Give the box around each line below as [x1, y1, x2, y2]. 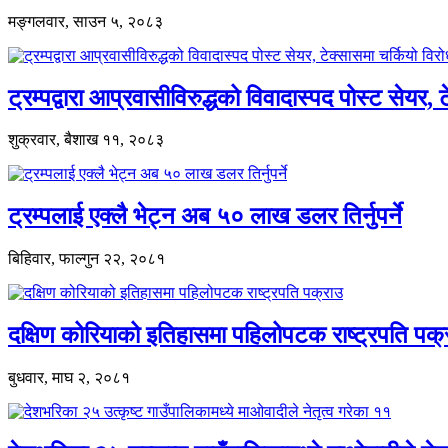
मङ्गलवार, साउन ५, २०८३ [8, 12, 163, 30]
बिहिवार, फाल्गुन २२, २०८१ [8, 250, 165, 268]
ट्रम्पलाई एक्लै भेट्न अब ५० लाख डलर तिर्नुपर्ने [8, 203, 402, 230]
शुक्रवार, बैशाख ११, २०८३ [8, 131, 164, 149]
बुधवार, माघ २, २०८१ [8, 369, 130, 387]
